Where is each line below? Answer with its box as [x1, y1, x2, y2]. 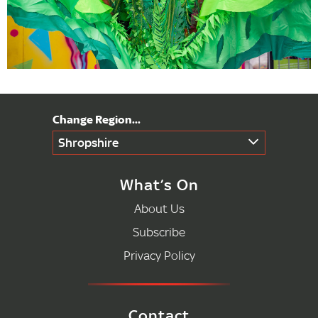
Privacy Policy [123, 248, 195, 263]
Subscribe [133, 224, 185, 240]
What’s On [119, 175, 199, 194]
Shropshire [58, 135, 119, 150]
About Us [133, 201, 185, 216]
